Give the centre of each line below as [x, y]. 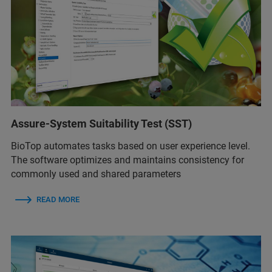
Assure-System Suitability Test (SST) [101, 123]
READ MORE [58, 199]
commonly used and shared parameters [96, 174]
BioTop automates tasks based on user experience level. [131, 146]
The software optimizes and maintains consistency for [127, 160]
